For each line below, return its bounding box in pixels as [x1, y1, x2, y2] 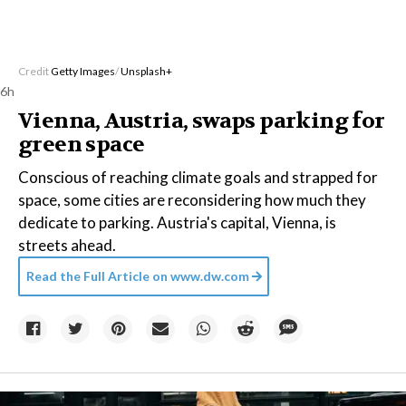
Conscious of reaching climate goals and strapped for [18, 168, 378, 187]
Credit [18, 64, 51, 78]
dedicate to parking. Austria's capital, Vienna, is [18, 213, 336, 232]
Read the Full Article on [26, 268, 168, 284]
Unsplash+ [121, 64, 172, 78]
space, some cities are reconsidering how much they [18, 190, 366, 209]
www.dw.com [168, 268, 249, 284]
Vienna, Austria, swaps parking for [18, 107, 385, 135]
